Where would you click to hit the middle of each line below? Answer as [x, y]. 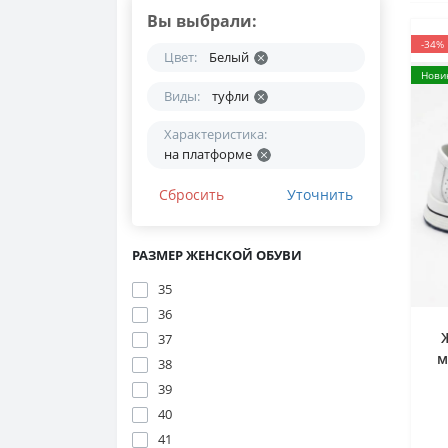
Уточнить [319, 194]
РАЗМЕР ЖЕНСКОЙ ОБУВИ [217, 255]
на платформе [208, 154]
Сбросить [191, 194]
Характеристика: [215, 134]
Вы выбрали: [202, 21]
